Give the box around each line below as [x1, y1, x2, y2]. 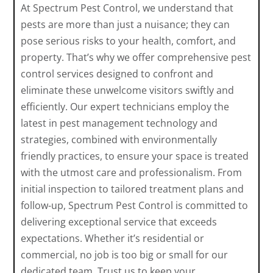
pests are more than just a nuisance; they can [21, 18, 230, 32]
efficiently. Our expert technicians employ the [21, 100, 230, 114]
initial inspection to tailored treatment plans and [21, 182, 244, 196]
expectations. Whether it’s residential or [21, 232, 205, 246]
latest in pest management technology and [21, 116, 218, 130]
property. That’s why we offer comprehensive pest [21, 51, 252, 65]
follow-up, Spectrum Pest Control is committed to [21, 199, 249, 213]
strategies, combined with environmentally [21, 133, 218, 147]
